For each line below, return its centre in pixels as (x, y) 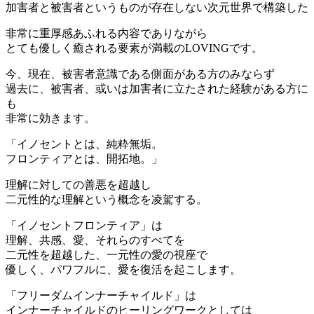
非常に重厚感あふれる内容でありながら (107, 33)
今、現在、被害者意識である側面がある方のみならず (140, 74)
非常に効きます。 (50, 118)
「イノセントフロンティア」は (84, 225)
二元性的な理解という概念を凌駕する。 (107, 199)
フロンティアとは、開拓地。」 (84, 158)
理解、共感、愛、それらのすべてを (95, 240)
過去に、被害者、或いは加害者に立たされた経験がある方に (157, 88)
